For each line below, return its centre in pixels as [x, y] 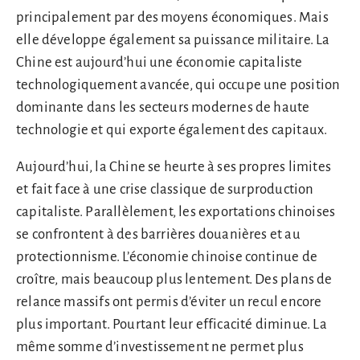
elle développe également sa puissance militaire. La [173, 39]
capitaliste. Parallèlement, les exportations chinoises [176, 212]
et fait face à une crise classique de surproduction [165, 190]
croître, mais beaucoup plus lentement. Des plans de [174, 280]
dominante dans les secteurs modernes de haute [163, 107]
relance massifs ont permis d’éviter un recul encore [169, 302]
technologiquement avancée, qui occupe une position [178, 84]
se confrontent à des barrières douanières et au [158, 235]
